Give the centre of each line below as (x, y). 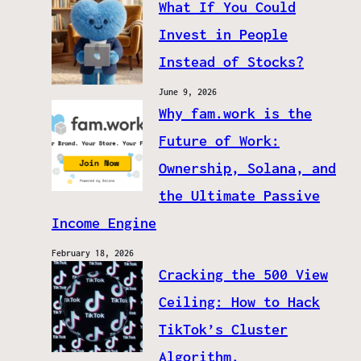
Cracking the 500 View (243, 275)
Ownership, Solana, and (247, 168)
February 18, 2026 (93, 253)
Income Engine (104, 223)
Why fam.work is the (235, 114)
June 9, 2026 (188, 92)
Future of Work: (219, 141)
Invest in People (223, 35)
